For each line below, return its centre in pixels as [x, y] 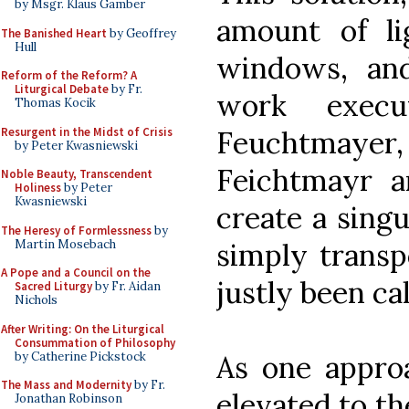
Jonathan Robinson [68, 399]
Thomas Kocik [55, 103]
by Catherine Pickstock [80, 356]
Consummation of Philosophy [95, 342]
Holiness [38, 188]
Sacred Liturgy [53, 286]
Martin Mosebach [65, 244]
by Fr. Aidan [126, 286]
